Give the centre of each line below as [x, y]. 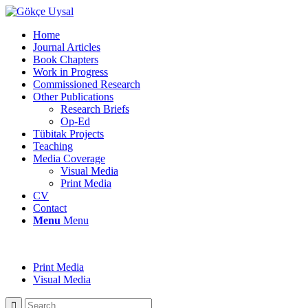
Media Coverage [69, 158]
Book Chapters [66, 59]
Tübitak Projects [68, 134]
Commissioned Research [87, 84]
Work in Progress [70, 72]
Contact [50, 208]
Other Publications [73, 97]
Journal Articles [67, 47]
